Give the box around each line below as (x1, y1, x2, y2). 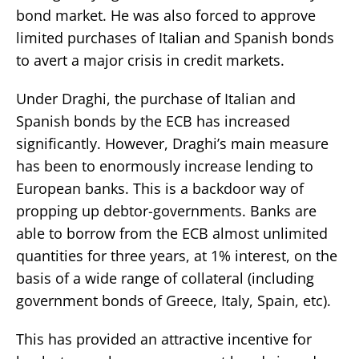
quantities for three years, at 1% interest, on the (16, 245, 337, 265)
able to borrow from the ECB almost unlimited (16, 223, 328, 243)
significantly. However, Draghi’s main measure (16, 133, 329, 153)
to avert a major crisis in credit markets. (16, 50, 284, 70)
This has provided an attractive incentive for (16, 329, 312, 349)
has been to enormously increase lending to (16, 155, 313, 175)
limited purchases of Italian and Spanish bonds (16, 27, 334, 47)
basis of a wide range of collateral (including (16, 268, 314, 288)
